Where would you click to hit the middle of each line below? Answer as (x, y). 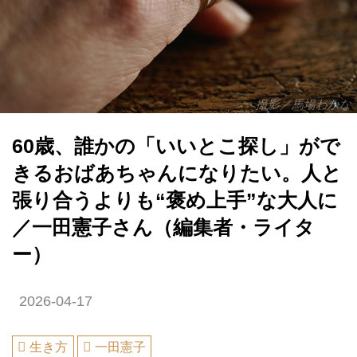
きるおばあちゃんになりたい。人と (177, 173)
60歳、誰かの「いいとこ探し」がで (176, 146)
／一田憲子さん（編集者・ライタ (163, 227)
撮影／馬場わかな (303, 105)
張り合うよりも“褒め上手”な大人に (175, 200)
